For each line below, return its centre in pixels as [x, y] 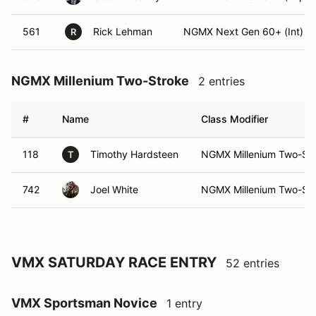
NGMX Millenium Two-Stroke [100, 81]
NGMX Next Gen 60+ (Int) [243, 31]
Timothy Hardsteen [134, 154]
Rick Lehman [123, 31]
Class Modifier [235, 119]
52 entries [253, 263]
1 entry [184, 303]
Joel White [114, 189]
